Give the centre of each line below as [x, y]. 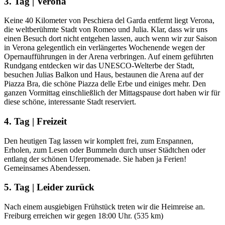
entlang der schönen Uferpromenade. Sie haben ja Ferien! [95, 159]
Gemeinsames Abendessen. [47, 168]
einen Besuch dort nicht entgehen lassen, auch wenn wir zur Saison [110, 39]
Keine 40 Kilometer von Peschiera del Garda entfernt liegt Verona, [109, 21]
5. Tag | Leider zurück [49, 187]
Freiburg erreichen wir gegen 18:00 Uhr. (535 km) [84, 216]
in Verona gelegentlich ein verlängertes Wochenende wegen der [104, 48]
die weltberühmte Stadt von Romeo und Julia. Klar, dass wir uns [106, 30]
